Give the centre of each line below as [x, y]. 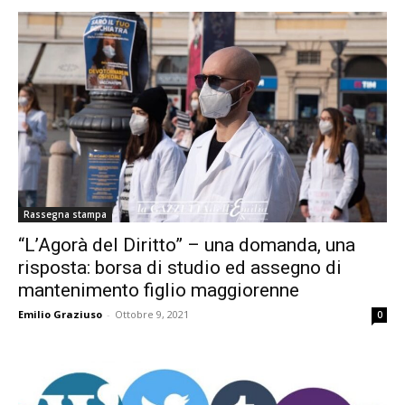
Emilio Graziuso [60, 315]
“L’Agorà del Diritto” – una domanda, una [187, 245]
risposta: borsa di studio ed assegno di [180, 268]
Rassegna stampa [65, 215]
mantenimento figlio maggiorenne [159, 291]
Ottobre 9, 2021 [152, 315]
